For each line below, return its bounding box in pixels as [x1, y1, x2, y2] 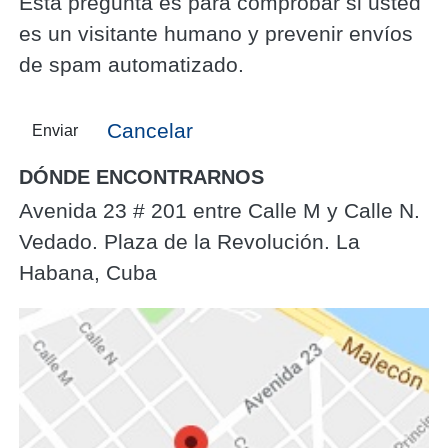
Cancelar [107, 119, 194, 143]
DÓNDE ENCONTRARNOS [19, 165, 265, 188]
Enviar [32, 121, 79, 139]
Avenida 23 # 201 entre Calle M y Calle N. [19, 198, 421, 222]
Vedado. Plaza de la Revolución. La [19, 229, 361, 253]
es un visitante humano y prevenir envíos [19, 22, 414, 46]
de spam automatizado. [19, 53, 245, 77]
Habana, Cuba [19, 260, 158, 284]
